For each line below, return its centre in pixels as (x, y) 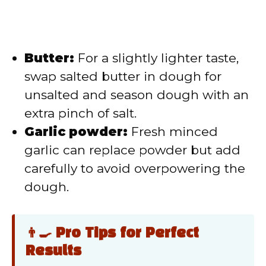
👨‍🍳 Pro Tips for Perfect (112, 234)
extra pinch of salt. (80, 113)
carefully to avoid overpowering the (135, 168)
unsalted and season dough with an (137, 94)
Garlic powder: (76, 131)
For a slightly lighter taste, (156, 58)
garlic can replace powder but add (132, 150)
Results (53, 252)
